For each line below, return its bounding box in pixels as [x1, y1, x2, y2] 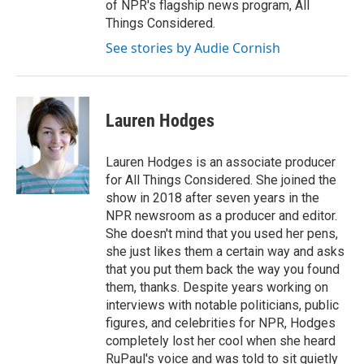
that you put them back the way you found [106, 262, 340, 277]
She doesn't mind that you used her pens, [106, 226, 338, 241]
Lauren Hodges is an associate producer [106, 154, 336, 170]
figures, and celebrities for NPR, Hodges [106, 315, 336, 331]
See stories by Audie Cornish [106, 39, 280, 57]
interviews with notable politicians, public [106, 297, 339, 313]
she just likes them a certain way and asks [106, 244, 344, 259]
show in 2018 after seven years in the [106, 190, 319, 206]
